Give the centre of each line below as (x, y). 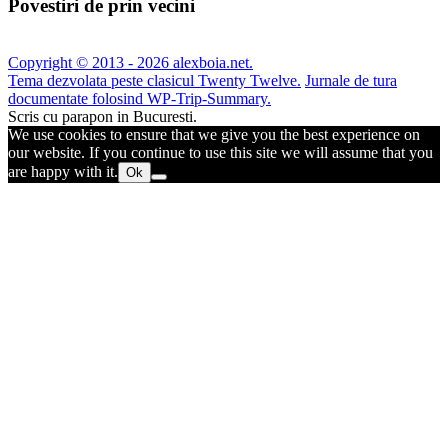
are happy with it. (63, 171)
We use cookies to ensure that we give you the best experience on (214, 134)
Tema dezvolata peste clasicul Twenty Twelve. (154, 80)
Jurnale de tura (351, 80)
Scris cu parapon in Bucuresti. (102, 116)
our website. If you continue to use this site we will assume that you (220, 152)
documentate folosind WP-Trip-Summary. (139, 98)
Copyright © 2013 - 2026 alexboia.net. (130, 62)
